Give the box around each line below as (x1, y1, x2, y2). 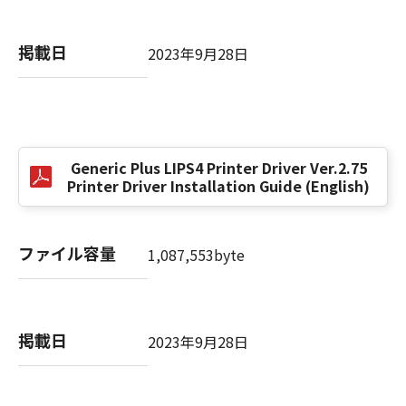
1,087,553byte (147, 244, 245, 266)
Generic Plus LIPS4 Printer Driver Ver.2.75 (70, 157, 367, 179)
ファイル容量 (18, 241, 116, 265)
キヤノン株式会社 (47, 84, 162, 106)
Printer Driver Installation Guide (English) (67, 175, 370, 197)
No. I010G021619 (47, 128, 162, 150)
